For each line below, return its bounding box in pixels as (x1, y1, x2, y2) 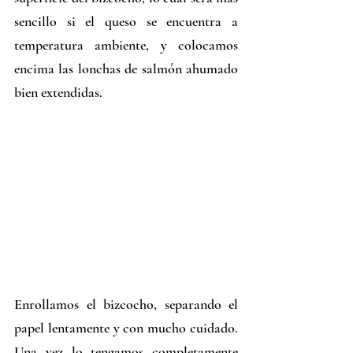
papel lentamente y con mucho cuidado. (14, 319, 238, 337)
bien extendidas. (14, 83, 102, 101)
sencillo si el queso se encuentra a (14, 12, 238, 30)
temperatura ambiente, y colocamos (14, 35, 238, 54)
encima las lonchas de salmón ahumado (14, 59, 238, 77)
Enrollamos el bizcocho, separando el (14, 295, 238, 314)
